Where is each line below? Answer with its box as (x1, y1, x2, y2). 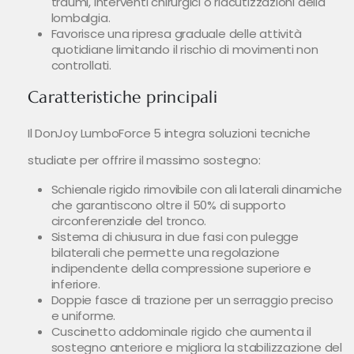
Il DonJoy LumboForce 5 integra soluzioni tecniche (27, 125, 311, 142)
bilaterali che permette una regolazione (51, 244, 280, 262)
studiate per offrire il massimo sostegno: (27, 152, 261, 169)
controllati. (51, 57, 111, 74)
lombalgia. (51, 9, 111, 27)
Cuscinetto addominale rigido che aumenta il (51, 323, 311, 341)
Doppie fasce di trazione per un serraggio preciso (51, 292, 333, 309)
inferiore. (51, 276, 100, 293)
